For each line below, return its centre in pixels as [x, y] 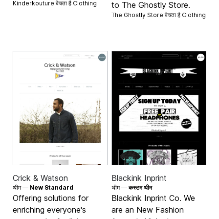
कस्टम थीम [140, 188]
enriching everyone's [50, 210]
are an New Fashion [148, 210]
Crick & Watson [41, 178]
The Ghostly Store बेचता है [147, 15]
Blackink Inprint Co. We [153, 198]
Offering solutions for [51, 198]
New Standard [52, 188]
